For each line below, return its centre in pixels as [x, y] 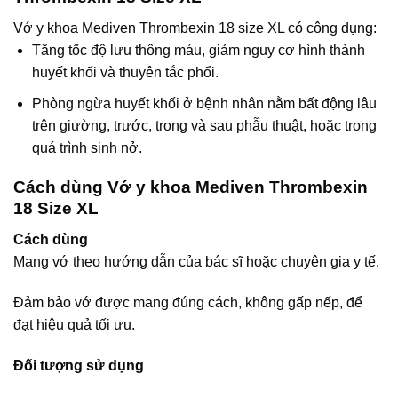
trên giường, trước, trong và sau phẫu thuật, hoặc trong [204, 125]
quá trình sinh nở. [87, 147]
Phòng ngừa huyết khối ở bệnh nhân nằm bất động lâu [204, 103]
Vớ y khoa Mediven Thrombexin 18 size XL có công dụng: [195, 28]
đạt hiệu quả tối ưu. [74, 324]
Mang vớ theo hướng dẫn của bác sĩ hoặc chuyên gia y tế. [196, 261]
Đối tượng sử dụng [79, 365]
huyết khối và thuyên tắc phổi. [125, 72]
